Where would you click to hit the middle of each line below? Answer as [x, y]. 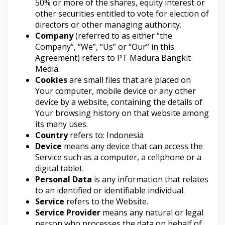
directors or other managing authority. [108, 25]
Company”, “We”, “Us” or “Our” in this [105, 47]
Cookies [51, 80]
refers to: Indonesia [106, 135]
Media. [47, 69]
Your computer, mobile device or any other [116, 91]
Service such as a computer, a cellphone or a [118, 157]
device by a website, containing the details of [119, 102]
